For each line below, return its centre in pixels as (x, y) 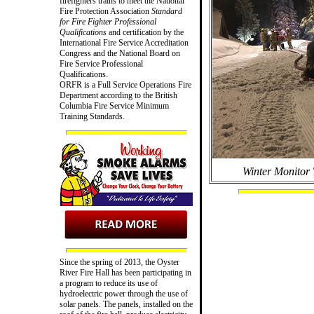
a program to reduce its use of (109, 283)
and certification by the (145, 32)
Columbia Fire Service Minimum (114, 105)
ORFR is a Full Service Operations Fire (125, 84)
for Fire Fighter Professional (108, 21)
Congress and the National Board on (120, 53)
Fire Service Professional (101, 63)
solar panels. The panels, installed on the (126, 304)
